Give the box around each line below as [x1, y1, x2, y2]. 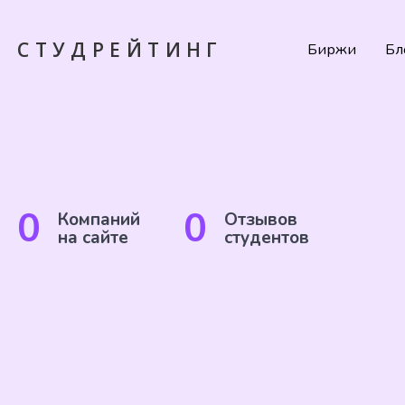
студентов [224, 225, 310, 250]
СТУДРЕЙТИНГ [17, 36, 223, 63]
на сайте [58, 225, 129, 250]
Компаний [58, 207, 141, 231]
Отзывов [224, 207, 298, 231]
